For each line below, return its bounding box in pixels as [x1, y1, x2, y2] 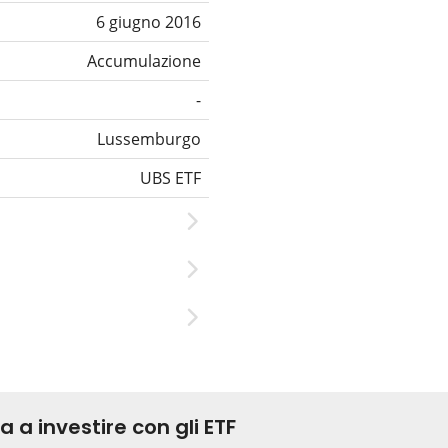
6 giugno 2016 [96, 11, 201, 34]
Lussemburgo [97, 128, 201, 151]
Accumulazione [87, 50, 201, 73]
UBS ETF [140, 167, 201, 190]
